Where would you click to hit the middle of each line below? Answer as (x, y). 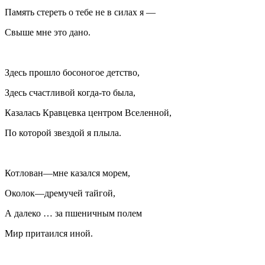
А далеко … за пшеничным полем (73, 213)
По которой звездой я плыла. (63, 132)
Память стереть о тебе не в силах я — (80, 12)
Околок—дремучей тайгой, (60, 193)
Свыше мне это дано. (48, 32)
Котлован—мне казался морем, (67, 173)
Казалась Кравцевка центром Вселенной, (88, 112)
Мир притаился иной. (49, 233)
